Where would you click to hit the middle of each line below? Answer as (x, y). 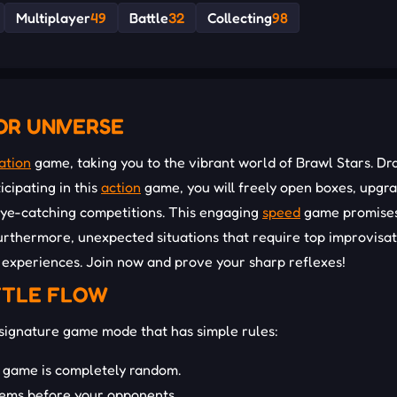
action (121, 187)
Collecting (240, 18)
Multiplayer (53, 18)
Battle (149, 18)
